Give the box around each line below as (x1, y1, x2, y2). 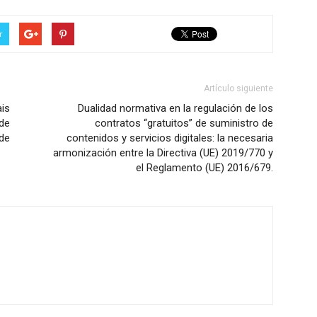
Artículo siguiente (204, 83, 273, 93)
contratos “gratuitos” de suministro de (95, 117, 273, 129)
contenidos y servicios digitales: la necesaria (67, 132, 273, 144)
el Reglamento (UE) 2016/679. (136, 161, 273, 174)
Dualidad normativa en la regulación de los (78, 102, 273, 115)
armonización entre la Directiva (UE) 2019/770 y (53, 146, 273, 159)
